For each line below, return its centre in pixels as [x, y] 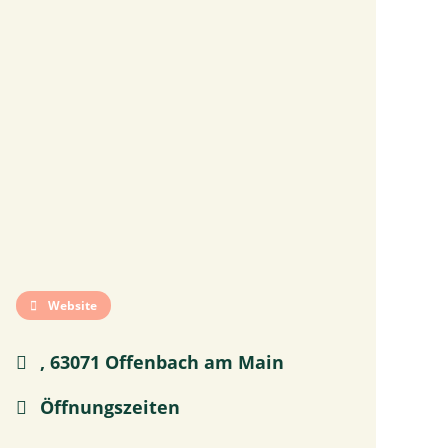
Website [71, 305]
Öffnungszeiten [107, 407]
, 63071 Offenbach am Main [159, 362]
